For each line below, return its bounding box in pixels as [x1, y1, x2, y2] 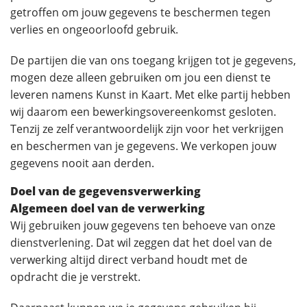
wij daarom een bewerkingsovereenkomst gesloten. [10, 104, 276, 119]
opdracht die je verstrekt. [10, 269, 140, 284]
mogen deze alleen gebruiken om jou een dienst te [10, 70, 271, 85]
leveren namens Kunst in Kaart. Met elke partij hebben [10, 87, 291, 102]
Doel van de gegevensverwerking [10, 184, 201, 199]
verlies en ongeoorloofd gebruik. [10, 22, 178, 37]
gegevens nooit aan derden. [10, 156, 154, 171]
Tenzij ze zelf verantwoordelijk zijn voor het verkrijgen [10, 121, 284, 136]
